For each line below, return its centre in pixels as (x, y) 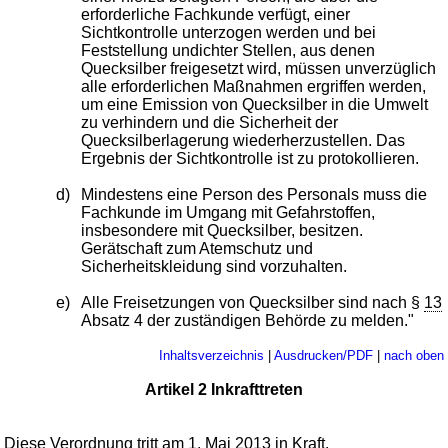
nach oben (413, 355)
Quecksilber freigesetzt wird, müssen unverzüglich (259, 68)
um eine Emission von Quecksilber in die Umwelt (255, 104)
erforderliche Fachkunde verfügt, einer (216, 14)
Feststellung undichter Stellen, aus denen (228, 50)
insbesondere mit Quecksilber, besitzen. (222, 230)
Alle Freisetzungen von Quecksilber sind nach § (253, 302)
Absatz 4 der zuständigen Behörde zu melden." (248, 320)
